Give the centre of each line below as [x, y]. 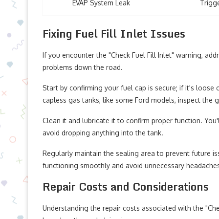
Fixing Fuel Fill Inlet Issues [114, 33]
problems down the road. [83, 67]
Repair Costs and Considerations [126, 186]
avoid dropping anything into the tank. [103, 133]
